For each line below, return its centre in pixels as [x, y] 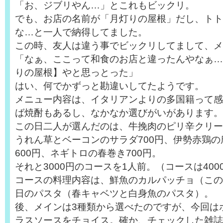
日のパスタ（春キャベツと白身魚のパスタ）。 [114, 193]
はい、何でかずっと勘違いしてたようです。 [110, 86]
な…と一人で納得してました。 [81, 32]
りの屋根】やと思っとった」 [76, 72]
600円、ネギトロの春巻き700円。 [88, 153]
